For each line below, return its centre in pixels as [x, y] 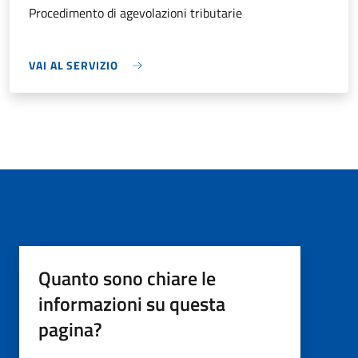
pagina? [70, 330]
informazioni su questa [132, 304]
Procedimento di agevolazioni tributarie [135, 13]
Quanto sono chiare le [127, 278]
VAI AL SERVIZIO [74, 66]
